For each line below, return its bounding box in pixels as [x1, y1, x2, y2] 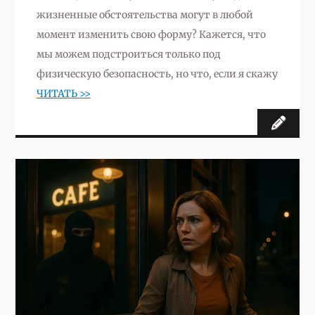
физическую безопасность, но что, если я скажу [36, 67, 278, 80]
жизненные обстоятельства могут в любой [36, 8, 253, 21]
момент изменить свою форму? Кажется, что [36, 27, 266, 41]
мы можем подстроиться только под [36, 47, 221, 60]
